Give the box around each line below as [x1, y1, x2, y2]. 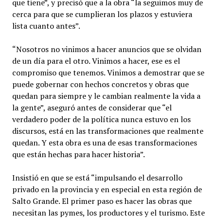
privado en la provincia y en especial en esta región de [12, 183, 202, 195]
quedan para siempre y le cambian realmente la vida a [12, 90, 200, 101]
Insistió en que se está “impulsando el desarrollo [12, 172, 182, 183]
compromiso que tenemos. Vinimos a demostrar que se [12, 67, 204, 78]
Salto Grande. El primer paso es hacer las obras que [12, 195, 192, 206]
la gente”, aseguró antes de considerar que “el [12, 102, 172, 113]
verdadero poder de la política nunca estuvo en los [12, 113, 191, 125]
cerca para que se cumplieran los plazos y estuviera [12, 8, 192, 19]
